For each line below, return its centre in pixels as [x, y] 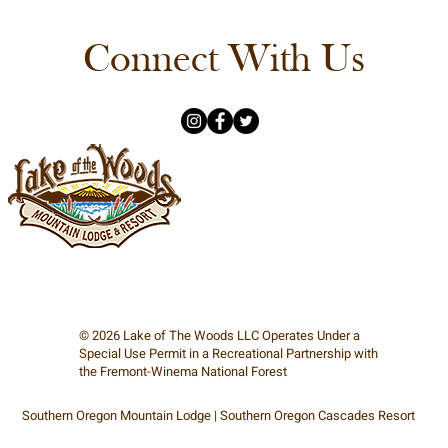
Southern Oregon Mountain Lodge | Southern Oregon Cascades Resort [218, 415]
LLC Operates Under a [296, 335]
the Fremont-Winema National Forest [182, 371]
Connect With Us [223, 61]
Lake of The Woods [178, 335]
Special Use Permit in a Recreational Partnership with [228, 353]
